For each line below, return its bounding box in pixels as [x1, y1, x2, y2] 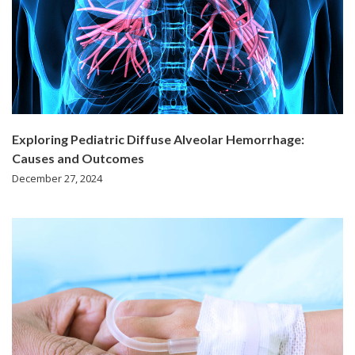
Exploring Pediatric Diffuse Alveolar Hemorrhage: [12, 131, 304, 147]
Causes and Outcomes [12, 150, 144, 166]
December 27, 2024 [12, 170, 102, 185]
